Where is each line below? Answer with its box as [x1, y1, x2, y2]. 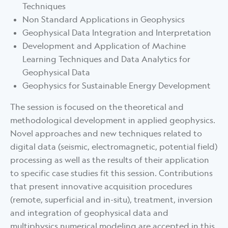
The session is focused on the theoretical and [10, 102, 184, 112]
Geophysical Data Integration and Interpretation [22, 27, 211, 38]
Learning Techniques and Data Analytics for [22, 54, 190, 65]
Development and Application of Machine [22, 41, 186, 51]
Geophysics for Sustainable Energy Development [22, 80, 211, 91]
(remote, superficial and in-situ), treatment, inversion [10, 194, 213, 205]
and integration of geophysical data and [10, 208, 168, 218]
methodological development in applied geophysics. [10, 115, 215, 126]
